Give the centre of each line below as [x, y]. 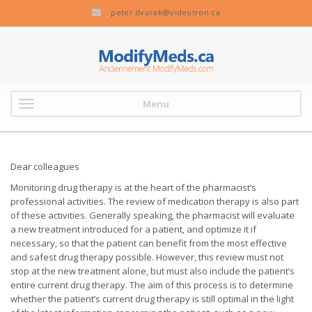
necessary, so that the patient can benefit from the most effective [149, 243]
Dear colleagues [45, 166]
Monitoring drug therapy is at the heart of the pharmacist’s [133, 187]
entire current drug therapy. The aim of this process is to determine [152, 285]
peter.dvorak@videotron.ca [165, 12]
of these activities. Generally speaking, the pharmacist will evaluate [153, 215]
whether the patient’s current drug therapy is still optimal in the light [152, 299]
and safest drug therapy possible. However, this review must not [147, 257]
